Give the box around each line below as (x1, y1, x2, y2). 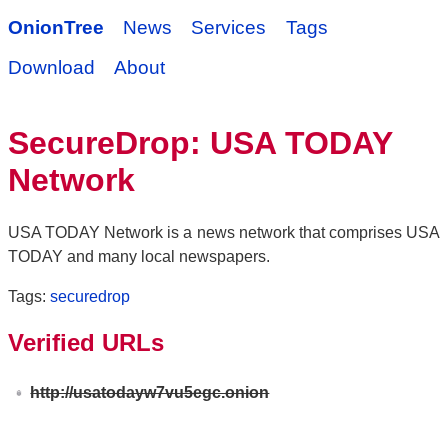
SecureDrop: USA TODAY (8, 125, 392, 162)
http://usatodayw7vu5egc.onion (30, 383, 270, 401)
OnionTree (8, 17, 104, 38)
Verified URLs (8, 328, 164, 356)
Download (8, 57, 95, 78)
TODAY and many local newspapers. (8, 247, 270, 265)
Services (191, 17, 267, 38)
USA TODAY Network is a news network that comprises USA (8, 223, 440, 241)
